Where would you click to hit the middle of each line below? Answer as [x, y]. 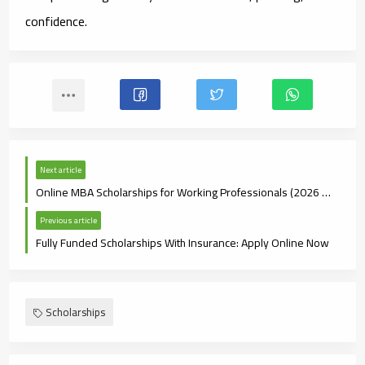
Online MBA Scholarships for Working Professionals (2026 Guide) [327, 192]
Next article [61, 169]
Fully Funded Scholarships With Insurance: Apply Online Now [183, 242]
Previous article [69, 220]
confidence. [57, 21]
